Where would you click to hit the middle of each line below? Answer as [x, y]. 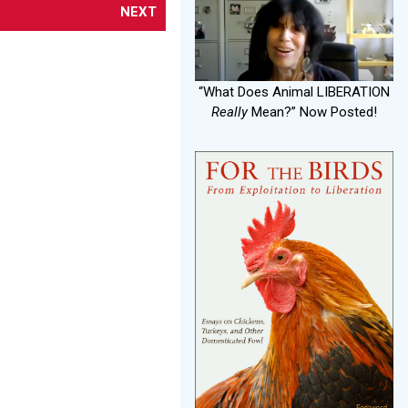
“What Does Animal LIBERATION [294, 92]
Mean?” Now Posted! [312, 112]
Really [229, 112]
